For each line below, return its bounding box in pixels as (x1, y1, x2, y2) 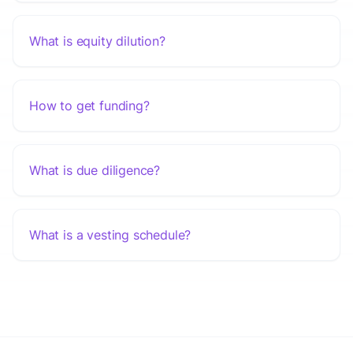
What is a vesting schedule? (29, 227, 191, 243)
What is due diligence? (29, 162, 161, 179)
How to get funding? (29, 98, 150, 114)
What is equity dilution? (29, 33, 165, 50)
